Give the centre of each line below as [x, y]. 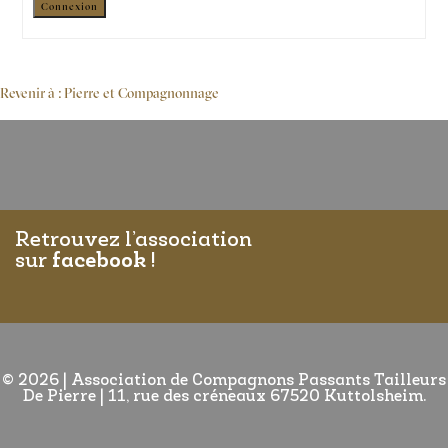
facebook [99, 261]
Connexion [69, 7]
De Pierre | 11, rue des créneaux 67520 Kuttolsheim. [224, 397]
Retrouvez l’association [133, 240]
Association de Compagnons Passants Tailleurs [258, 381]
